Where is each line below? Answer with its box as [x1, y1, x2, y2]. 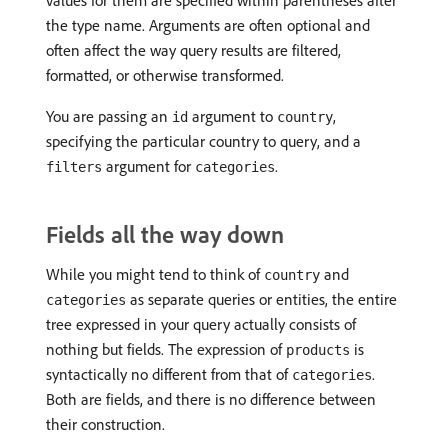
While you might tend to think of [46, 264, 264, 285]
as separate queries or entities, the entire [126, 289, 397, 310]
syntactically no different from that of [46, 364, 292, 385]
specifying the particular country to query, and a [46, 131, 361, 152]
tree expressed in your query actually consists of [46, 314, 356, 335]
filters [46, 159, 102, 176]
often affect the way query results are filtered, [46, 40, 341, 61]
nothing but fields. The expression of [46, 339, 286, 360]
